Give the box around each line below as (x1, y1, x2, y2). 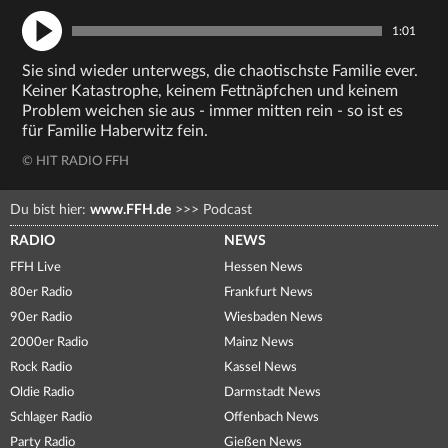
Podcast (199, 203, 252, 217)
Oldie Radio (10, 386, 74, 399)
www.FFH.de (90, 203, 171, 217)
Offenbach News (224, 411, 319, 424)
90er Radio (10, 311, 72, 324)
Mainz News (224, 336, 294, 349)
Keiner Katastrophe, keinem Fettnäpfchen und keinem (22, 83, 399, 99)
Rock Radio (10, 361, 72, 374)
